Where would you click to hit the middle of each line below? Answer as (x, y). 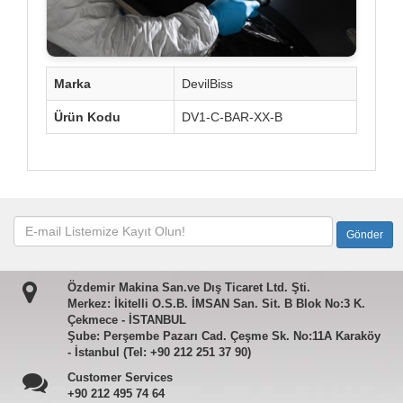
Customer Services (120, 377)
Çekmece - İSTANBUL (126, 319)
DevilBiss (207, 83)
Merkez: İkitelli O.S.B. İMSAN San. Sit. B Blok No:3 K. (216, 303)
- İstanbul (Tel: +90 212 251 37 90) (159, 352)
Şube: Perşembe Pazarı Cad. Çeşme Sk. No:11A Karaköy (224, 336)
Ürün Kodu (87, 116)
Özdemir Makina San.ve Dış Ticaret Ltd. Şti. (188, 287)
